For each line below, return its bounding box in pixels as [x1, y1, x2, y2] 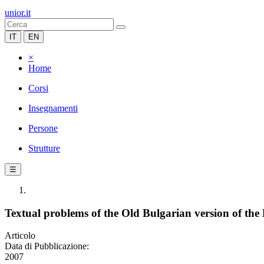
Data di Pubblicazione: [5, 241, 89, 252]
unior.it [5, 8, 31, 18]
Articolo [5, 230, 35, 241]
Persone [28, 123, 58, 133]
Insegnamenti [28, 103, 78, 113]
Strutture [28, 143, 60, 153]
